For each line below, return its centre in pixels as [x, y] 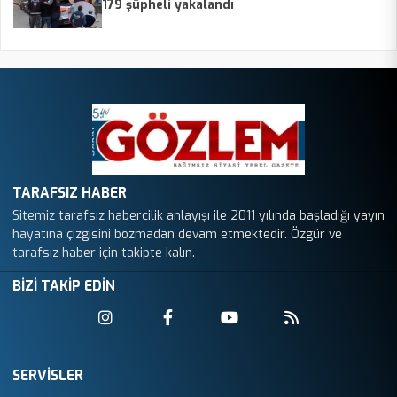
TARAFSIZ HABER [70, 193]
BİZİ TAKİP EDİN [64, 286]
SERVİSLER [48, 376]
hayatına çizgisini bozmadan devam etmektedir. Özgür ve [177, 235]
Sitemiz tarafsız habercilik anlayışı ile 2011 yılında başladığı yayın [198, 216]
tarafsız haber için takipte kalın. [104, 253]
